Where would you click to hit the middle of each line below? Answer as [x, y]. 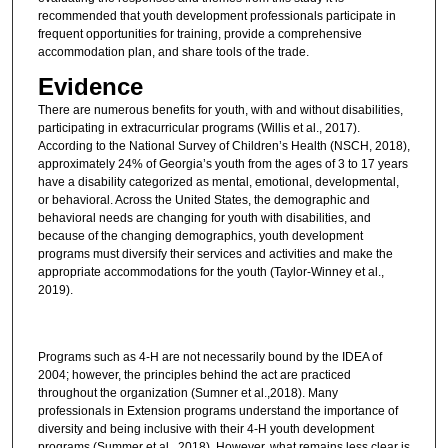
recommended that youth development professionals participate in [216, 15]
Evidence [90, 87]
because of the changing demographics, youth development [200, 236]
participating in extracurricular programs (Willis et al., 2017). [198, 128]
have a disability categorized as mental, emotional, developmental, [218, 182]
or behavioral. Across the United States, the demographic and [203, 200]
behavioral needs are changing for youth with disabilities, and [204, 218]
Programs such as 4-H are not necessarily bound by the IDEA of [209, 357]
